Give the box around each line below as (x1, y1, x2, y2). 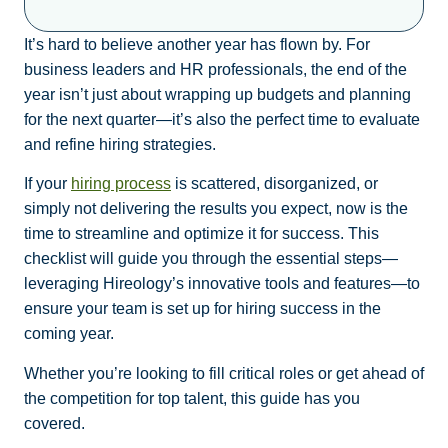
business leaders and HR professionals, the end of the (24, 60, 407, 78)
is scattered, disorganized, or (171, 175, 378, 193)
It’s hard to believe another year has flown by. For (24, 35, 370, 53)
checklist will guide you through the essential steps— (24, 250, 398, 268)
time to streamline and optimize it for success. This (24, 225, 379, 243)
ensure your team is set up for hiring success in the (24, 300, 381, 318)
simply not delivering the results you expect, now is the (24, 200, 408, 218)
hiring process (71, 175, 171, 193)
